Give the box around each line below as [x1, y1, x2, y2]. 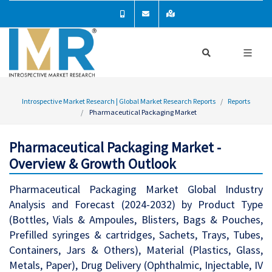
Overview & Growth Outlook [9, 155, 176, 172]
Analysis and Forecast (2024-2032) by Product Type [9, 197, 263, 211]
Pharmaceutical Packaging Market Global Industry [9, 182, 263, 196]
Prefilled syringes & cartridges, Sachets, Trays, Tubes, [9, 228, 263, 242]
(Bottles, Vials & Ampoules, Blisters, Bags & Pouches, [9, 212, 263, 226]
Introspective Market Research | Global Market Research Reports [22, 97, 216, 106]
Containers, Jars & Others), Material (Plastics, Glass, [9, 243, 263, 257]
